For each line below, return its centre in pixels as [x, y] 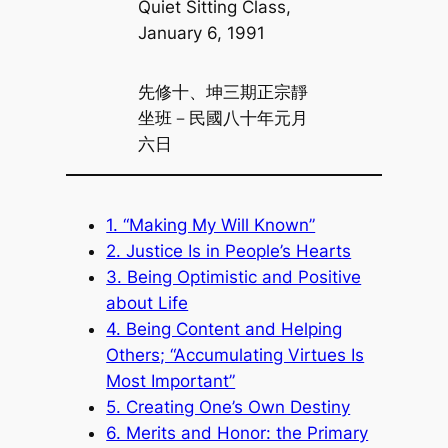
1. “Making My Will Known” [211, 224]
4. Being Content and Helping [224, 328]
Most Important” [171, 380]
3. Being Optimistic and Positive [234, 276]
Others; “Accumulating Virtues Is [235, 354]
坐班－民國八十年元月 [222, 118]
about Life [147, 302]
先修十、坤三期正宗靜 [222, 92]
